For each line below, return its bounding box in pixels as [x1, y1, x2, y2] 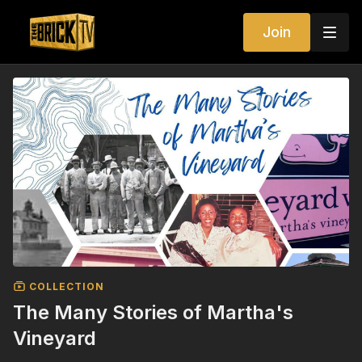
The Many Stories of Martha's [13, 300, 293, 324]
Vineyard [13, 326, 96, 350]
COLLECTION [26, 280, 104, 293]
